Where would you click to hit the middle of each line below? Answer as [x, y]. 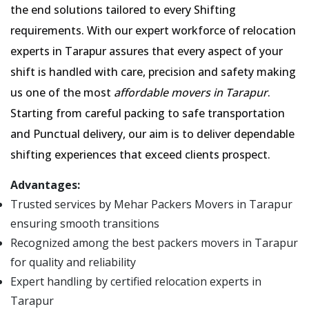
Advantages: [45, 185]
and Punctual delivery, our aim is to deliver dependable [152, 134]
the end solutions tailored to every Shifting [123, 10]
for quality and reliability [73, 262]
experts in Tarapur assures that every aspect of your [147, 51]
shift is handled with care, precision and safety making [153, 72]
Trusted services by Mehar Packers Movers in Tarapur [151, 204]
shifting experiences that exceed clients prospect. [140, 154]
